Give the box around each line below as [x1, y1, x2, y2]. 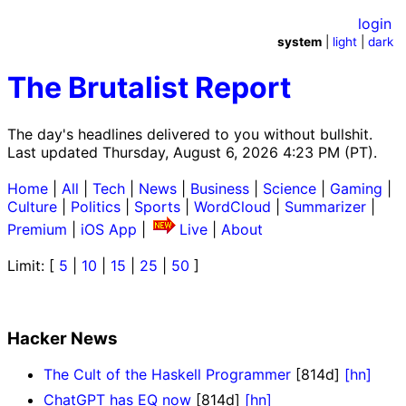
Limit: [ [7, 256, 59, 275]
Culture [7, 197, 57, 216]
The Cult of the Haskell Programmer [43, 365, 291, 384]
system [277, 34, 323, 50]
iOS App [81, 219, 137, 238]
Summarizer [285, 197, 366, 216]
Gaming [330, 179, 382, 198]
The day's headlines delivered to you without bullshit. [7, 124, 372, 143]
